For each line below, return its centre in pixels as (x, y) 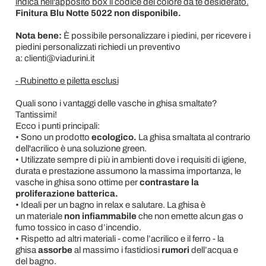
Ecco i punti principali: (57, 126)
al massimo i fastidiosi (117, 250)
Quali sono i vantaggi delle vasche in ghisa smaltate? (116, 103)
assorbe (55, 250)
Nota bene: (39, 36)
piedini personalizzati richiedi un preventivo (98, 47)
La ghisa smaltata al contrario (193, 137)
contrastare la (169, 182)
